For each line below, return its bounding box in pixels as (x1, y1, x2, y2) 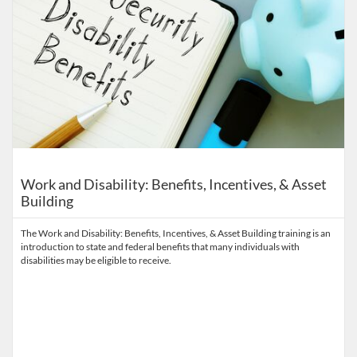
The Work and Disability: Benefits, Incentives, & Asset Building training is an (21, 227, 331, 239)
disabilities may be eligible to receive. (21, 254, 171, 266)
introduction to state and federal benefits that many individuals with (21, 241, 300, 253)
